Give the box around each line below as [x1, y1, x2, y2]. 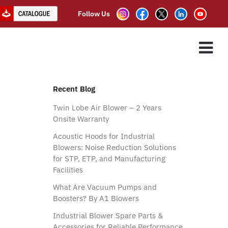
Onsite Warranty [52, 113, 109, 124]
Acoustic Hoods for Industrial [52, 131, 155, 141]
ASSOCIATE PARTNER [26, 44, 99, 54]
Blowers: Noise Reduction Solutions [52, 142, 176, 152]
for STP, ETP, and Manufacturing [52, 153, 165, 163]
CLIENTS [109, 44, 136, 54]
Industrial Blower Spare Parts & [52, 210, 163, 220]
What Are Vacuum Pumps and [52, 182, 157, 192]
